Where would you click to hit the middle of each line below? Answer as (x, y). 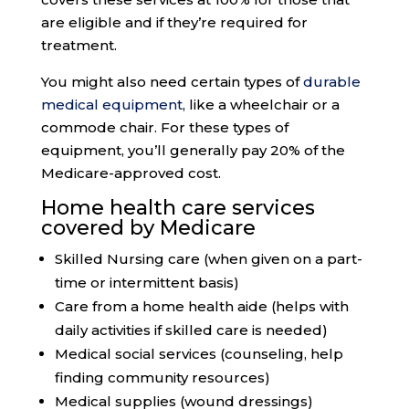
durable (331, 82)
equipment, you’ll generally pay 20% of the (193, 151)
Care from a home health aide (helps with (201, 307)
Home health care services (178, 208)
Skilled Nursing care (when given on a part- (208, 259)
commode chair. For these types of (164, 128)
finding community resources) (162, 378)
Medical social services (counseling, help (199, 354)
